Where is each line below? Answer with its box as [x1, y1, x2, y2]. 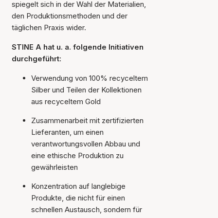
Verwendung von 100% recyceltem [31, 73, 148, 83]
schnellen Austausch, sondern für [31, 205, 142, 214]
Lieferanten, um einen [31, 127, 104, 137]
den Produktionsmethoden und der [12, 11, 127, 20]
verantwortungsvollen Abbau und [31, 139, 140, 148]
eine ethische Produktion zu [31, 151, 124, 160]
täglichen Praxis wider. [12, 23, 86, 32]
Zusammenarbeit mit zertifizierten [31, 116, 144, 125]
